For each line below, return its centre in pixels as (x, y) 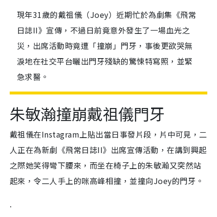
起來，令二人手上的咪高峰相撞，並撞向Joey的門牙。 (107, 181)
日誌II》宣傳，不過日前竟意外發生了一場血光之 (104, 30)
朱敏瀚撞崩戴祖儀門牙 (87, 114)
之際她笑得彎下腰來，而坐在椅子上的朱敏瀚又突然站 (106, 165)
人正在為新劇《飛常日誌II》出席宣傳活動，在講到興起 (108, 150)
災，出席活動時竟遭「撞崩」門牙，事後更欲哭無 (105, 46)
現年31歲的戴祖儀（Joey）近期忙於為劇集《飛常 (107, 15)
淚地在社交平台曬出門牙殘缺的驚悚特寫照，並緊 (105, 61)
